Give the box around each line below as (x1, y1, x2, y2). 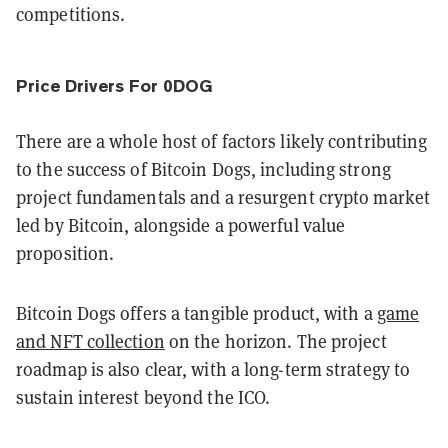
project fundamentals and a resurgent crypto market (16, 184, 431, 209)
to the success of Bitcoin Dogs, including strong (16, 156, 391, 181)
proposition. (16, 240, 115, 265)
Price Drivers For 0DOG (16, 75, 212, 96)
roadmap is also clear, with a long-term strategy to (16, 356, 411, 381)
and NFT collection (16, 328, 165, 353)
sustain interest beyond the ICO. (16, 384, 271, 409)
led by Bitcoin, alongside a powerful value (16, 212, 346, 237)
